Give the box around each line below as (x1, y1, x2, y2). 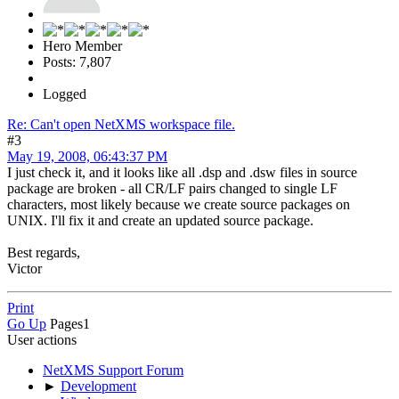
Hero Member (43, 37, 122, 53)
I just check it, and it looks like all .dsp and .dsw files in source (7, 164, 357, 180)
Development (61, 378, 136, 394)
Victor (7, 260, 42, 276)
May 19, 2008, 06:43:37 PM (7, 148, 167, 164)
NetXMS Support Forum (43, 362, 183, 378)
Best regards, (7, 244, 80, 260)
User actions (7, 331, 77, 347)
